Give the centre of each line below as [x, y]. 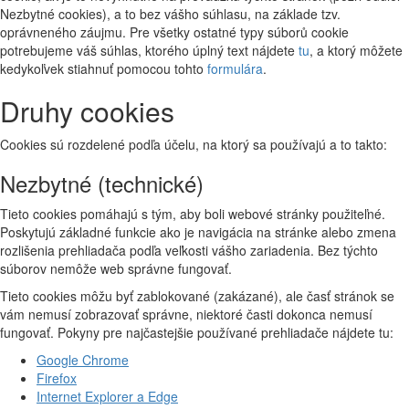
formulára [235, 68]
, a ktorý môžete [356, 50]
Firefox [57, 378]
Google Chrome [83, 359]
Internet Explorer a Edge [107, 396]
